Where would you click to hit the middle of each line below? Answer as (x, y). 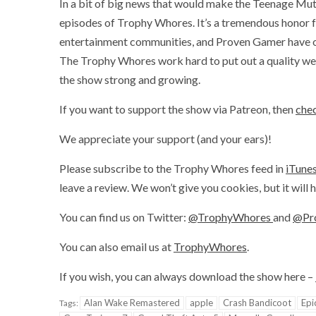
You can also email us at (116, 246)
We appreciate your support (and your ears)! (165, 138)
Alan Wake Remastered (132, 302)
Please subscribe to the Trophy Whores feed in (172, 168)
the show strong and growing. (130, 79)
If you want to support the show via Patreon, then (177, 109)
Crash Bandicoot (257, 302)
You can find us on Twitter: (124, 217)
